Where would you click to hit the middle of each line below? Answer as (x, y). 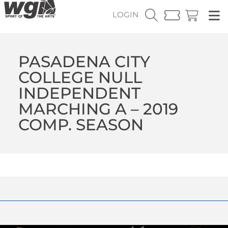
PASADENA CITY (84, 61)
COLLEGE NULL (80, 77)
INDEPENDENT (79, 93)
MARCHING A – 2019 (98, 109)
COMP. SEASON (81, 124)
